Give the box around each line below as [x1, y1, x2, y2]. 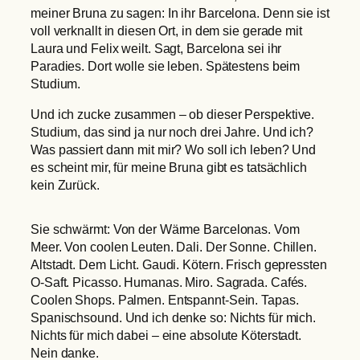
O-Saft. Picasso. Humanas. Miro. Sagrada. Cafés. [31, 274, 308, 289]
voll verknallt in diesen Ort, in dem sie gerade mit [31, 23, 302, 39]
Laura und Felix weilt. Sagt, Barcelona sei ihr [31, 41, 282, 56]
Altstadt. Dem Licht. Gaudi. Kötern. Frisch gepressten [31, 256, 327, 272]
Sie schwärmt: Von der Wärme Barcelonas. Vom [31, 221, 300, 236]
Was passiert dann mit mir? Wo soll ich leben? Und [31, 142, 317, 157]
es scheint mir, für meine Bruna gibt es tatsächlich [31, 160, 307, 175]
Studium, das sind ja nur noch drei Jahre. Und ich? [31, 125, 313, 140]
